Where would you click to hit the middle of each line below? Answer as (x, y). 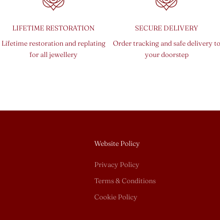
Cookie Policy (116, 197)
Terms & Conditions (125, 180)
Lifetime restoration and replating (53, 43)
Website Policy (117, 143)
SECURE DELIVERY (167, 28)
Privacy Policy (117, 164)
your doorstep (166, 54)
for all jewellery (53, 54)
